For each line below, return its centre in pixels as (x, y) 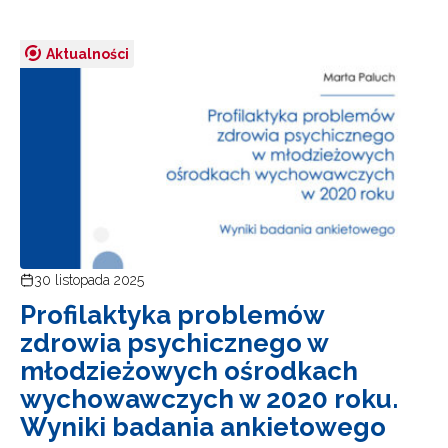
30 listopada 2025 (89, 280)
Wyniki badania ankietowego (203, 427)
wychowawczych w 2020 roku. (209, 399)
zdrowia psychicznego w (174, 343)
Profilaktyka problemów (172, 315)
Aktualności (87, 53)
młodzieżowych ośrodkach (189, 371)
